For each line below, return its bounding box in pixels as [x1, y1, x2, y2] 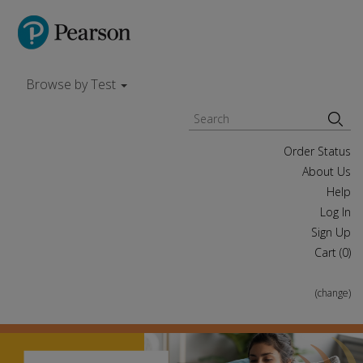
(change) [315, 286, 351, 300]
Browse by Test [26, 75, 119, 93]
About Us [302, 164, 351, 179]
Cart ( [314, 245, 342, 260]
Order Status [284, 143, 351, 159]
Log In [320, 204, 351, 220]
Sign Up [311, 224, 351, 240]
